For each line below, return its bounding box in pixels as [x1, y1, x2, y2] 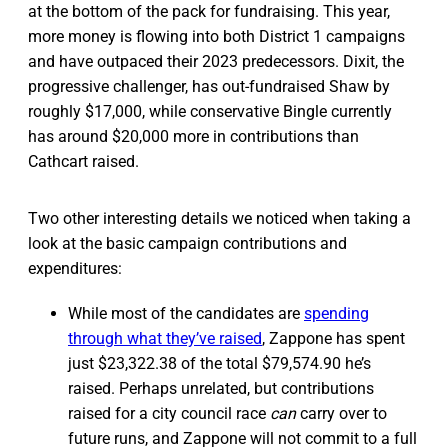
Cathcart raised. [28, 151, 139, 171]
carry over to [300, 403, 387, 423]
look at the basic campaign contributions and [28, 233, 347, 253]
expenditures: [28, 258, 122, 278]
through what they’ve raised [68, 328, 262, 348]
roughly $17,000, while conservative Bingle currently [28, 101, 392, 121]
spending [304, 303, 369, 323]
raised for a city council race [68, 403, 270, 423]
